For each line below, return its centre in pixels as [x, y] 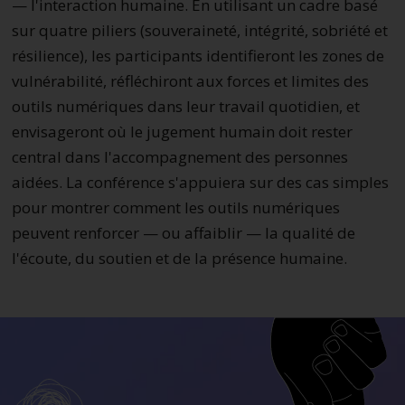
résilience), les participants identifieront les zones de [198, 55]
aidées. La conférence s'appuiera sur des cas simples [200, 182]
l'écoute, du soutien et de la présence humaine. [181, 258]
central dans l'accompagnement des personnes [179, 156]
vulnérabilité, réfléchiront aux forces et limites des [190, 80]
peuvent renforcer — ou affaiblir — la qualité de [183, 232]
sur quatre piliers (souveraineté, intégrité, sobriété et [199, 30]
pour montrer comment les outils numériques [175, 207]
